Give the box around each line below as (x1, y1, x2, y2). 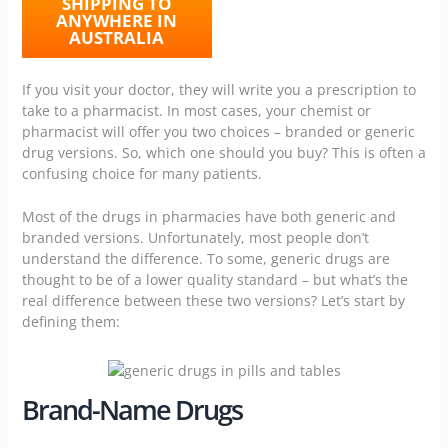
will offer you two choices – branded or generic (97, 121, 415, 141)
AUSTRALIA (69, 25, 165, 49)
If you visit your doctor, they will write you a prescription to (21, 79, 416, 99)
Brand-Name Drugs (21, 390, 242, 428)
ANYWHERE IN (56, 8, 178, 32)
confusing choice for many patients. (21, 163, 262, 183)
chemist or (299, 100, 371, 120)
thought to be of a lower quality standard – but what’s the (21, 269, 408, 289)
